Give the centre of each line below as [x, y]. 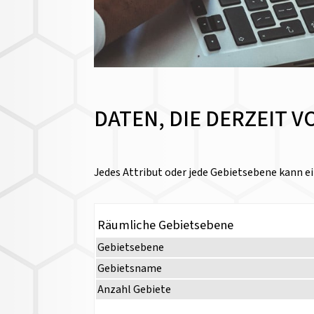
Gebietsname [130, 269]
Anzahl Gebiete [135, 290]
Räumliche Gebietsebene [166, 225]
